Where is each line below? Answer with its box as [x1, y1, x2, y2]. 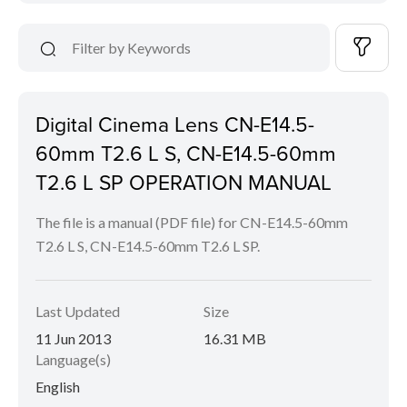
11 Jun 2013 [35, 330, 111, 348]
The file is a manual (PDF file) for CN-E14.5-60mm [35, 213, 348, 232]
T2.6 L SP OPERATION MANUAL [35, 167, 332, 197]
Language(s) [35, 351, 111, 369]
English [35, 378, 80, 396]
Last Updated [35, 303, 120, 321]
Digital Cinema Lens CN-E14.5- [35, 109, 314, 139]
